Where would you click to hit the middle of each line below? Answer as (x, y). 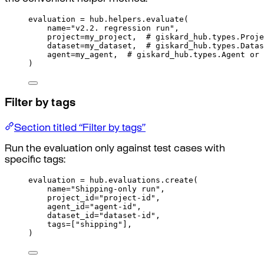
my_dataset (108, 45)
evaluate (165, 19)
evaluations (134, 180)
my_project (108, 37)
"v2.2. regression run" (123, 28)
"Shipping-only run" (115, 189)
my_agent (94, 54)
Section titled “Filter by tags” (80, 128)
